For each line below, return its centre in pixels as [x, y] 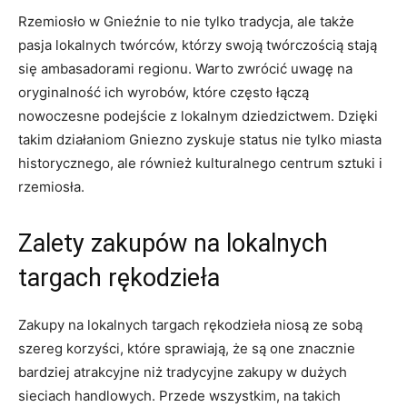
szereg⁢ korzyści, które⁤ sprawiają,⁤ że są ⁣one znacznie [187, 348]
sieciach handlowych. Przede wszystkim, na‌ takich [179, 395]
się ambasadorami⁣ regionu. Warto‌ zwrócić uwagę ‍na [185, 68]
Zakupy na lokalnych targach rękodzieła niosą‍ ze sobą [190, 324]
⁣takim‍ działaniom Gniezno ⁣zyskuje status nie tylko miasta [200, 139]
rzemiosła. [51, 186]
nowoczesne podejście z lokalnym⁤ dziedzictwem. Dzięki [198, 115]
